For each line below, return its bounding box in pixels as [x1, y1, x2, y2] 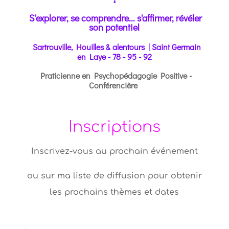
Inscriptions [68, 119, 161, 135]
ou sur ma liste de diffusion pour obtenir [27, 171, 202, 180]
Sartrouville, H [33, 41, 82, 52]
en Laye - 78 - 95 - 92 [77, 51, 152, 62]
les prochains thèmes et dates [50, 188, 179, 197]
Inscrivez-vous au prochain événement [31, 147, 198, 156]
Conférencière [89, 80, 140, 90]
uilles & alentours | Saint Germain [86, 41, 201, 52]
